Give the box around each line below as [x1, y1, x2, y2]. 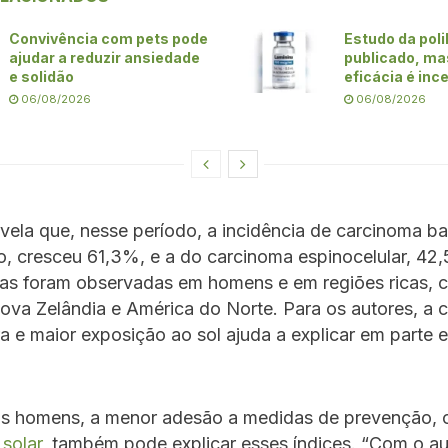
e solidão [9, 67, 74, 85]
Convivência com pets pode [9, 29, 208, 47]
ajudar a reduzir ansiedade [9, 48, 200, 66]
